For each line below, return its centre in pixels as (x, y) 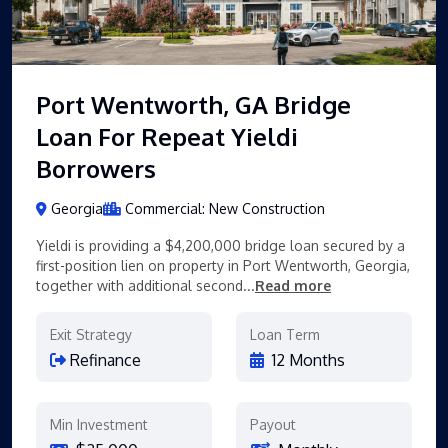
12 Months (306, 359)
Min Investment (99, 424)
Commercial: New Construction (225, 208)
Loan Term (285, 334)
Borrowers (96, 168)
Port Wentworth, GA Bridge (193, 104)
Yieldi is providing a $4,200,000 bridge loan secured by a (220, 245)
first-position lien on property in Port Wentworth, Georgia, (223, 265)
